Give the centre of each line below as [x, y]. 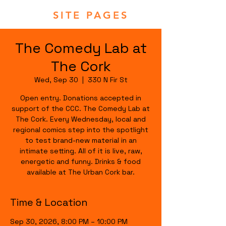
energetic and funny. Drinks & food [81, 161]
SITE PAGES [91, 15]
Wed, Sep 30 [56, 80]
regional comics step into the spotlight [81, 130]
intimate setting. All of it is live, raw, [81, 151]
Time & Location [49, 202]
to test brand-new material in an [81, 140]
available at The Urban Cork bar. [81, 172]
